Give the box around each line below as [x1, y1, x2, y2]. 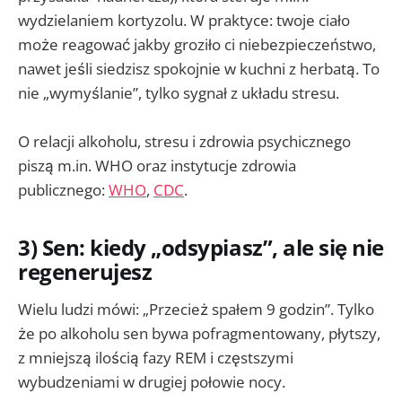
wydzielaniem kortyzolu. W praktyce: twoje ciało [18, 10, 350, 31]
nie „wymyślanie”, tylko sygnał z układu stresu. [18, 83, 339, 104]
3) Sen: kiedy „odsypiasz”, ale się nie [18, 233, 384, 263]
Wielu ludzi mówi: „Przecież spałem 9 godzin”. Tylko [18, 298, 374, 319]
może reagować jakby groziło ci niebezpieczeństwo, [18, 34, 376, 56]
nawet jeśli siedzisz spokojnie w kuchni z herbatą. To [18, 58, 380, 80]
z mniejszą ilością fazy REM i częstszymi [18, 346, 293, 368]
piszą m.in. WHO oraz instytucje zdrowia [18, 155, 296, 177]
